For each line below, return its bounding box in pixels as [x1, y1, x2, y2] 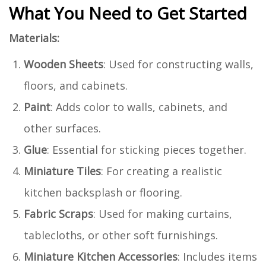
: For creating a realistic [101, 163, 222, 178]
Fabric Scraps [24, 206, 93, 221]
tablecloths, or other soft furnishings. [24, 227, 218, 242]
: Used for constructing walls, [103, 56, 254, 71]
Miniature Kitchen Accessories [24, 249, 178, 264]
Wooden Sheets [24, 56, 103, 71]
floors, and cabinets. [24, 78, 128, 93]
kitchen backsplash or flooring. [24, 185, 182, 199]
